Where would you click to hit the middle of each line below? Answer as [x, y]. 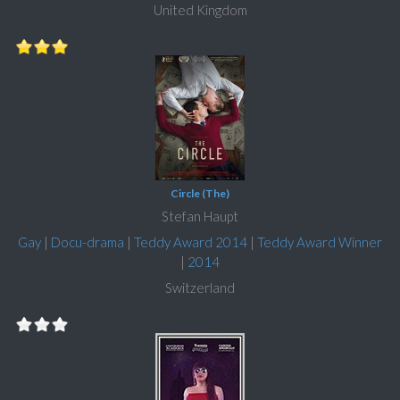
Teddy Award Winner [320, 242]
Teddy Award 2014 [191, 242]
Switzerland [200, 288]
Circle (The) [200, 194]
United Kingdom [200, 10]
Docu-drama [87, 242]
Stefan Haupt [200, 217]
